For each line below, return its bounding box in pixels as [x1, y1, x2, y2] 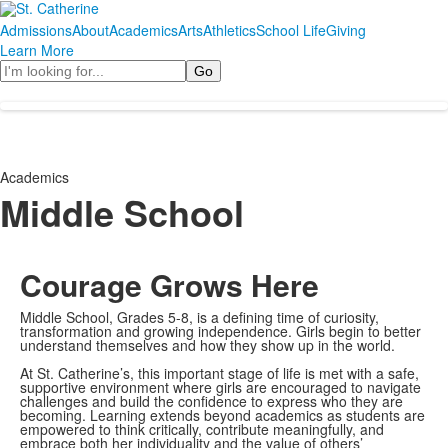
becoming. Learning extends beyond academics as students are [20, 405, 425, 425]
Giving [326, 20, 366, 40]
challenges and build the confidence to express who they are [20, 391, 403, 411]
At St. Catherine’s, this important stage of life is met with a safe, [20, 363, 419, 383]
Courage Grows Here [20, 263, 319, 306]
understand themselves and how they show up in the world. [20, 335, 395, 355]
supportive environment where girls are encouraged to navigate [20, 377, 421, 397]
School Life [256, 20, 326, 40]
